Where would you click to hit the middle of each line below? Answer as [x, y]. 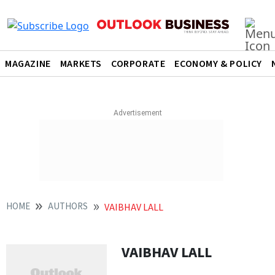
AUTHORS [68, 207]
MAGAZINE [28, 64]
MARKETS [81, 64]
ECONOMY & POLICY [219, 64]
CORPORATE [138, 64]
